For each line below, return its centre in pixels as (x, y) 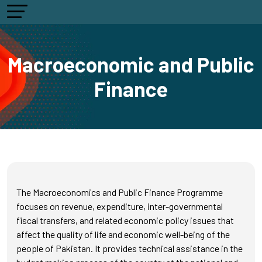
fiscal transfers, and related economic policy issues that (125, 220)
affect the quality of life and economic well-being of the (123, 234)
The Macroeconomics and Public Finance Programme (120, 192)
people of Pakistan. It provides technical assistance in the (130, 248)
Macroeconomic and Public (131, 64)
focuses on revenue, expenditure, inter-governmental (120, 206)
